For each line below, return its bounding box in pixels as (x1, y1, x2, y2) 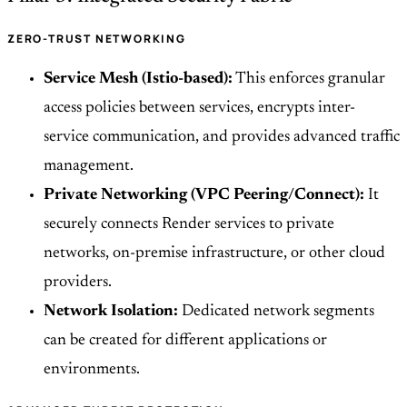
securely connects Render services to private (44, 216, 334, 233)
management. (44, 158, 134, 175)
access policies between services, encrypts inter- (44, 100, 355, 117)
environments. (44, 362, 140, 379)
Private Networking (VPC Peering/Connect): (44, 187, 364, 204)
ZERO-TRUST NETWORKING (7, 31, 186, 47)
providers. (44, 274, 112, 292)
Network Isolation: (44, 303, 178, 321)
